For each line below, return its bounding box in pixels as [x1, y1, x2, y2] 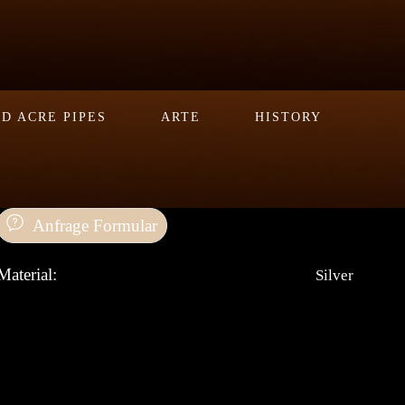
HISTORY [254, 110, 322, 124]
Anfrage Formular [32, 216, 157, 235]
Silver [315, 267, 353, 284]
